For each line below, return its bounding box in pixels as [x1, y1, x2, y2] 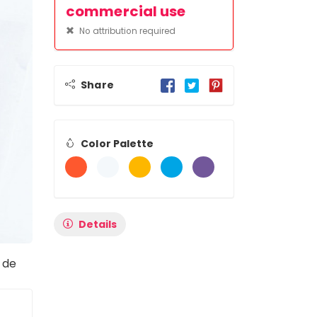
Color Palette [81, 136, 154, 151]
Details [79, 217, 117, 231]
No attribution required [77, 25, 176, 37]
